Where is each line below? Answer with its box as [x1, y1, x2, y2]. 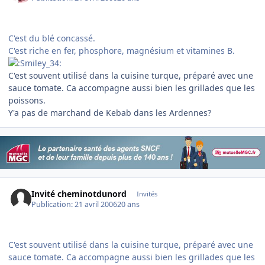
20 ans [117, 199, 140, 210]
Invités [136, 189, 157, 198]
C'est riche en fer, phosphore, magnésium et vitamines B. [8, 45, 235, 57]
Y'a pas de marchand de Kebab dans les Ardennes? [8, 107, 211, 119]
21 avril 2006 [75, 199, 118, 210]
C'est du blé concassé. [8, 33, 95, 44]
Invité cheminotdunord [31, 188, 127, 199]
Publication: [31, 199, 75, 210]
